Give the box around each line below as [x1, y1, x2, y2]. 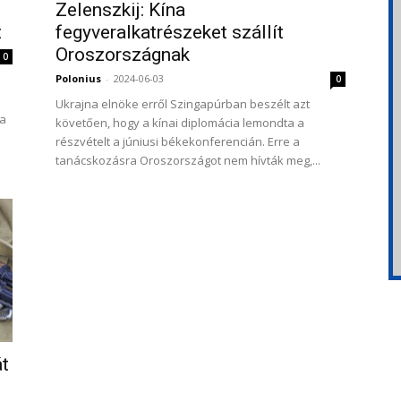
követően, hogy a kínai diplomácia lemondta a [55, 115, 304, 131]
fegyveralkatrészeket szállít [55, 21, 284, 43]
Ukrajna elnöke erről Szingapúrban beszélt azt [55, 96, 310, 112]
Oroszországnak [55, 44, 190, 65]
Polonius [55, 72, 101, 85]
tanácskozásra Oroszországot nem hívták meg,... [55, 152, 320, 168]
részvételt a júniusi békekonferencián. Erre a [55, 133, 300, 149]
